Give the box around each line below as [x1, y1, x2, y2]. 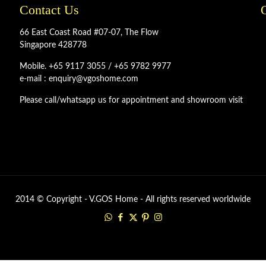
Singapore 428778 [19, 41, 87, 49]
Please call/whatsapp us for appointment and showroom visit [19, 96, 243, 104]
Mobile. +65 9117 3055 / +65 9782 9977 [19, 62, 171, 71]
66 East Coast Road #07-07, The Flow [19, 28, 159, 37]
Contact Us [19, 2, 79, 17]
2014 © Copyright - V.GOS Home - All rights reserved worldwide [15, 195, 251, 204]
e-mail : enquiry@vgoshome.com [19, 75, 138, 83]
